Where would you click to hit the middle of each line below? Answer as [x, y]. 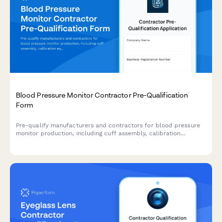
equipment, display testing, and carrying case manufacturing [105, 141]
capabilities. [34, 149]
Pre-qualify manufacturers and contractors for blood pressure [108, 126]
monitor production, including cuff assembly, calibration [98, 134]
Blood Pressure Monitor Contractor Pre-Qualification [102, 95]
